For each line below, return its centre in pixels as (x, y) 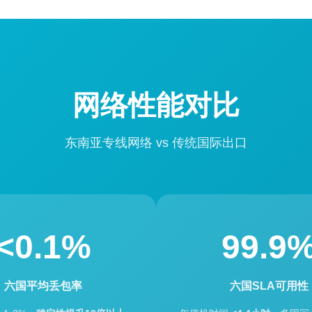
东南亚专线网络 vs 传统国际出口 (156, 143)
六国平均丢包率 (43, 286)
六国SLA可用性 (269, 286)
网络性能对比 (156, 105)
